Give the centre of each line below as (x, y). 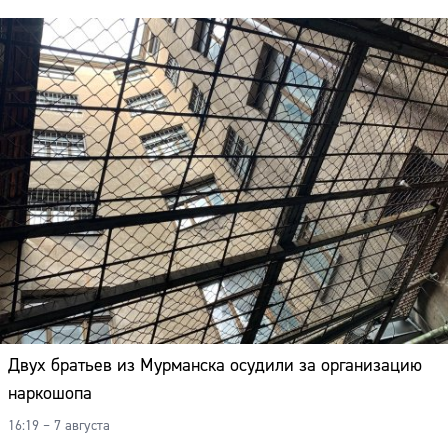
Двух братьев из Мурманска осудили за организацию (215, 366)
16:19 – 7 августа (59, 426)
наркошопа (50, 394)
